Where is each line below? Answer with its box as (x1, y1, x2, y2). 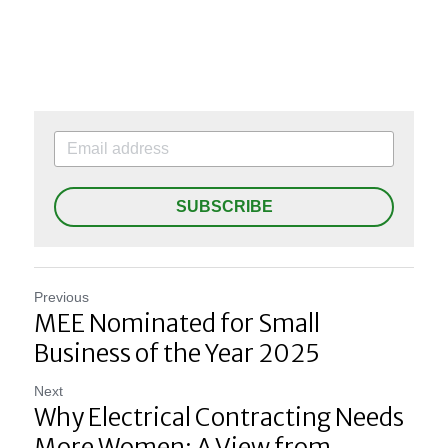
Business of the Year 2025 (34, 337, 320, 369)
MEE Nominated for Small (34, 307, 320, 339)
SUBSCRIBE (175, 197, 273, 215)
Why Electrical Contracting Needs (34, 401, 404, 433)
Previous (34, 288, 89, 305)
